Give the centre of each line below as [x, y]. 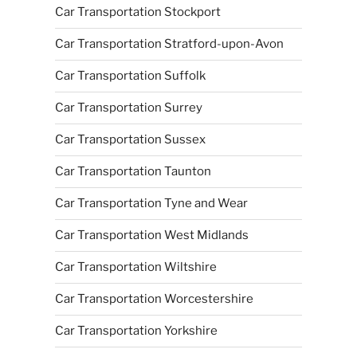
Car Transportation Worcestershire [154, 299]
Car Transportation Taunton [133, 171]
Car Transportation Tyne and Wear [151, 203]
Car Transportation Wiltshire [135, 267]
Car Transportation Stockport [137, 12]
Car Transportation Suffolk [130, 76]
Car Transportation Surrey [128, 108]
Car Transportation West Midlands [151, 235]
